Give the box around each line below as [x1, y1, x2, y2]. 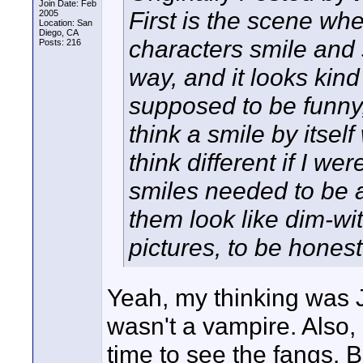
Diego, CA [39, 28, 79, 37]
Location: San [39, 18, 92, 28]
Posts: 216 [39, 37, 81, 47]
